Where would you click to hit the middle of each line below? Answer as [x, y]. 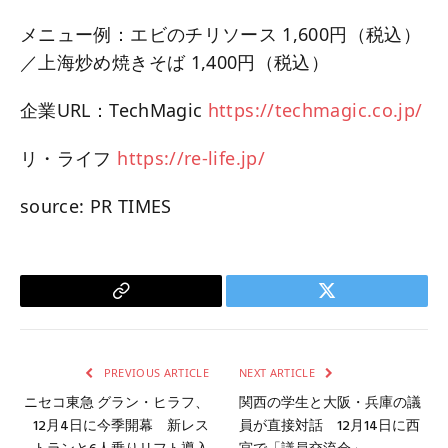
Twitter [351, 305]
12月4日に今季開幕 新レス [121, 426]
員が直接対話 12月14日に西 [329, 426]
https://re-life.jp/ [191, 157]
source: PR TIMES [96, 205]
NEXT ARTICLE [279, 372]
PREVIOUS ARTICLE [154, 372]
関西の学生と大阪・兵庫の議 [330, 403]
